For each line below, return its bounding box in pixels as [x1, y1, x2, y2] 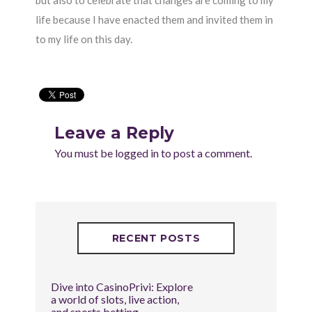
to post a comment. [158, 146, 252, 159]
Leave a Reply [54, 123, 174, 143]
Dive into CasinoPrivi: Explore [51, 279, 194, 293]
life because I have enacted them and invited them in [36, 13, 274, 26]
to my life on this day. [36, 33, 135, 45]
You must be [54, 146, 115, 159]
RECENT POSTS [111, 231, 201, 244]
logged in [114, 146, 159, 159]
